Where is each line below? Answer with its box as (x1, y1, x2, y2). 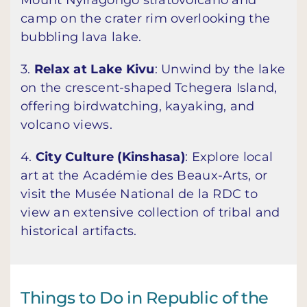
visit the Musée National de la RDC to (21, 186, 258, 202)
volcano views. (21, 117, 112, 133)
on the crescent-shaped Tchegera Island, (21, 80, 278, 96)
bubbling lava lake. (21, 29, 142, 45)
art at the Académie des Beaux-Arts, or (21, 168, 268, 184)
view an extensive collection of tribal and (21, 205, 280, 221)
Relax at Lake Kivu (34, 62, 155, 77)
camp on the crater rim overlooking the (21, 11, 271, 27)
